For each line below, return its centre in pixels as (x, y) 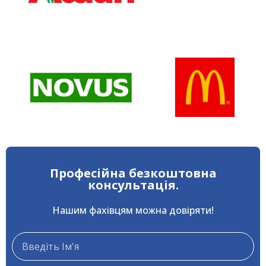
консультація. (133, 185)
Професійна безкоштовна (133, 173)
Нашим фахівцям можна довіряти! (133, 210)
